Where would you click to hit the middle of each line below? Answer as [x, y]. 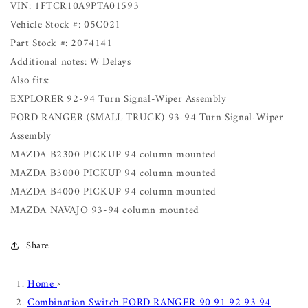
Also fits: [30, 80]
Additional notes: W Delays [71, 62]
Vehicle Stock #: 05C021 [66, 25]
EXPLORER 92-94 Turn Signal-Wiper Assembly [119, 99]
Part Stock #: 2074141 [62, 43]
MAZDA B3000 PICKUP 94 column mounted [113, 173]
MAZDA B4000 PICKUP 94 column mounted [113, 192]
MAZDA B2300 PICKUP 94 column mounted [113, 155]
